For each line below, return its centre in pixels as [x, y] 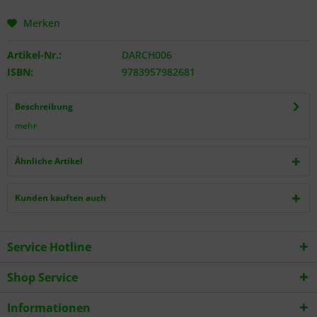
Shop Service [42, 277]
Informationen [49, 308]
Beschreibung [44, 106]
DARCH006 [146, 55]
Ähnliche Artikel [49, 161]
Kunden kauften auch [60, 198]
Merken [42, 23]
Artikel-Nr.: [34, 55]
